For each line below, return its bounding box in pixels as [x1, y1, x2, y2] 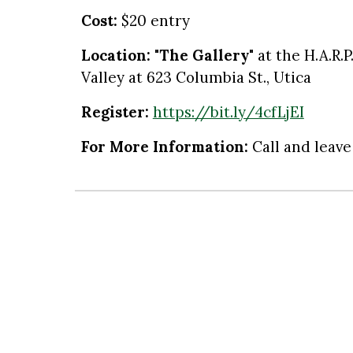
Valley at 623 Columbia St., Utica [80, 68, 311, 87]
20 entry [128, 11, 190, 30]
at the [253, 46, 304, 65]
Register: [80, 102, 149, 121]
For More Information [80, 137, 244, 156]
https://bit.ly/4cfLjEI [152, 102, 304, 121]
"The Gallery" [154, 46, 254, 65]
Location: [80, 46, 150, 65]
